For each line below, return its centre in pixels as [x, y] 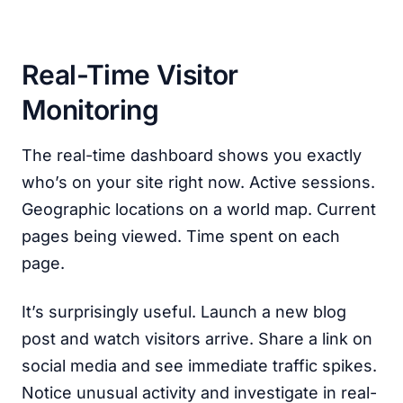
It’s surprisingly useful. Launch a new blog [184, 312]
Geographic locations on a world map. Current [199, 209]
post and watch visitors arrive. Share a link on [197, 339]
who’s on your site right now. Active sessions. [198, 182]
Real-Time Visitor [130, 75]
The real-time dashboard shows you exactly [192, 155]
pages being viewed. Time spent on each [181, 236]
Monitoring [90, 110]
